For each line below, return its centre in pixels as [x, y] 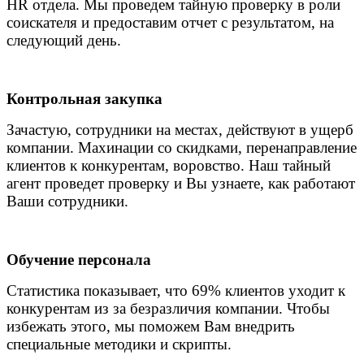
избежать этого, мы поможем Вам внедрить [151, 326]
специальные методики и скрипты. [119, 344]
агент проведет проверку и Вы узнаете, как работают [181, 183]
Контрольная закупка [84, 98]
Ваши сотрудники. [67, 201]
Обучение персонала [79, 259]
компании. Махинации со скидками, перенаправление [182, 147]
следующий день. [64, 40]
